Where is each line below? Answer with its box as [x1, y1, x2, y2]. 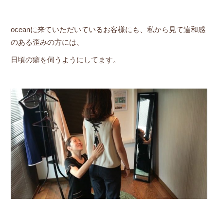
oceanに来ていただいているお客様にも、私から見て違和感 [10, 25, 205, 34]
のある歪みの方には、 [10, 38, 84, 46]
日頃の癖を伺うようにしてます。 [10, 55, 120, 64]
